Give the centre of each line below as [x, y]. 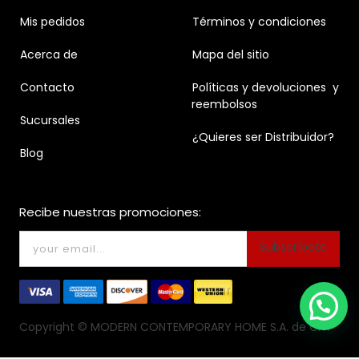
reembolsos [224, 105]
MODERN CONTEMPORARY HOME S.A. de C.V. [210, 327]
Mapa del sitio [231, 55]
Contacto [47, 88]
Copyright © [53, 327]
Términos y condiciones [259, 22]
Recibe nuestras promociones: [110, 212]
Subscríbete [293, 248]
